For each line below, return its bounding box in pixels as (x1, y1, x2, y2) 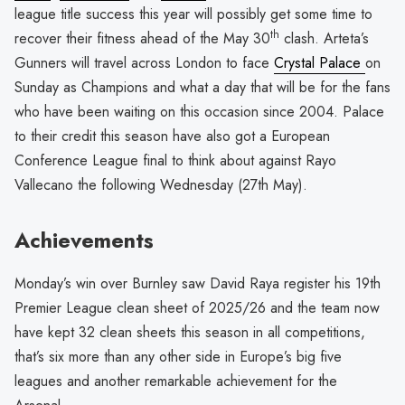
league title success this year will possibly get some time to (14, 4, 372, 25)
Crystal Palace (274, 52, 365, 74)
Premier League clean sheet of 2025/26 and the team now (14, 297, 380, 318)
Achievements (14, 225, 154, 257)
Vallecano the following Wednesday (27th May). (14, 174, 307, 196)
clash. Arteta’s (279, 28, 369, 50)
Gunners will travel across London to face (14, 52, 274, 74)
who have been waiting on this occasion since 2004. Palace (14, 101, 384, 123)
